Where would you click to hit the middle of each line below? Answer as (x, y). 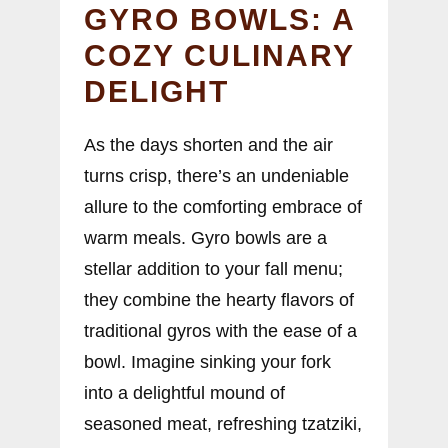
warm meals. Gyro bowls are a (205, 238)
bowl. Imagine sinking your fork (207, 362)
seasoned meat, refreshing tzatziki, (223, 424)
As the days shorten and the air (208, 145)
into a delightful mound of (184, 393)
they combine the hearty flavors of (219, 300)
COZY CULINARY (219, 56)
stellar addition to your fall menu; (213, 269)
